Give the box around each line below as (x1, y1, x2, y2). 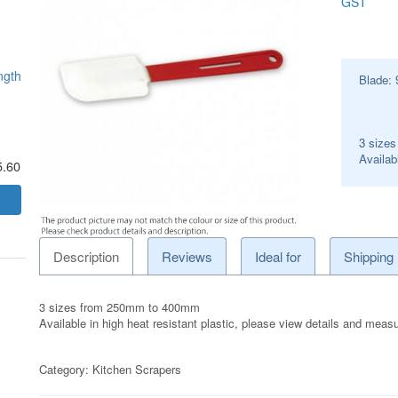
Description (53, 246, 120, 266)
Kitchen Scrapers (92, 360, 182, 378)
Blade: (358, 71, 395, 88)
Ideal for (255, 246, 302, 266)
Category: (39, 360, 93, 378)
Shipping (343, 246, 394, 266)
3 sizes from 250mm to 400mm (39, 298, 201, 315)
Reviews (162, 246, 213, 266)
